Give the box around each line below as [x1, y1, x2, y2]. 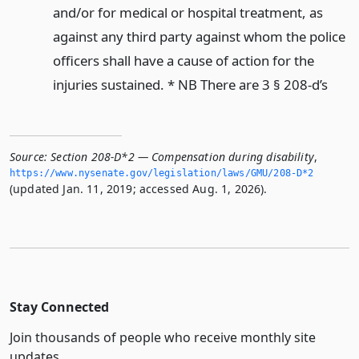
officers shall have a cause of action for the [52, 50, 314, 70]
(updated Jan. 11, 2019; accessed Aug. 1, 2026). [10, 180, 268, 196]
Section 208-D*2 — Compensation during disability [50, 148, 314, 164]
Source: [10, 148, 48, 164]
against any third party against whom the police [52, 26, 345, 46]
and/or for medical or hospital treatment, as [52, 2, 323, 22]
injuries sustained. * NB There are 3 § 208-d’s [52, 75, 328, 94]
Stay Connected [10, 297, 109, 316]
